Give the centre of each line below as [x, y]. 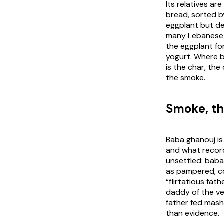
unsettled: [185, 160]
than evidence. [193, 213]
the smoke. [186, 77]
